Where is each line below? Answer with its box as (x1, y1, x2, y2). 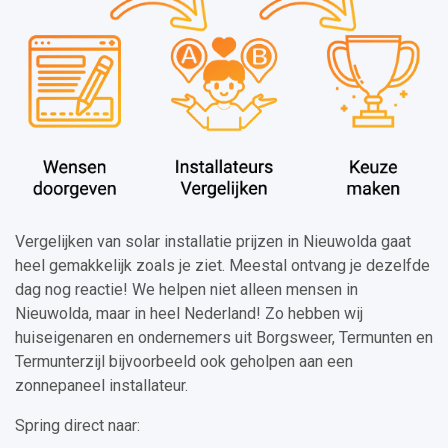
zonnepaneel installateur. (15, 376, 188, 396)
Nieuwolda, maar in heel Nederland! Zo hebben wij (15, 304, 363, 324)
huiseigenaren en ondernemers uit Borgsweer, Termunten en (15, 328, 433, 348)
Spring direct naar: (15, 416, 140, 436)
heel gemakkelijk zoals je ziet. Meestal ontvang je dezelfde (15, 256, 430, 276)
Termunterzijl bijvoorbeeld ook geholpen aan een (15, 352, 353, 372)
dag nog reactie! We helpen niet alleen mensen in (15, 280, 358, 300)
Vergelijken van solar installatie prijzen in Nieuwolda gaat (15, 232, 411, 252)
